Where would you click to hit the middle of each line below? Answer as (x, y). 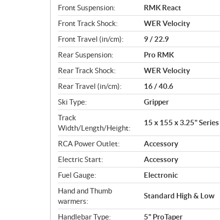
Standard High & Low (179, 196)
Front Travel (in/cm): (91, 39)
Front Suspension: (87, 7)
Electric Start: (81, 159)
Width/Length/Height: (94, 128)
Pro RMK (159, 55)
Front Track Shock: (88, 23)
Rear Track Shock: (87, 70)
